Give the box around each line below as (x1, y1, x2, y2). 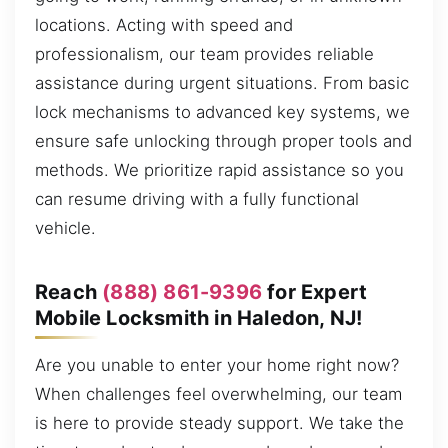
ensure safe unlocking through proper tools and (35, 131, 412, 152)
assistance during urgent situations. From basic (35, 73, 409, 94)
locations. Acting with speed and (35, 15, 293, 36)
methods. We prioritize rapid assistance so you (35, 160, 404, 181)
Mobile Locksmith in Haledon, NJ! (35, 305, 363, 330)
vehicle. (35, 218, 96, 239)
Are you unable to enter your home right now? (35, 355, 399, 376)
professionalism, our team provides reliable (35, 44, 374, 65)
